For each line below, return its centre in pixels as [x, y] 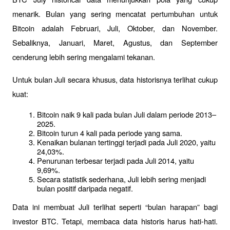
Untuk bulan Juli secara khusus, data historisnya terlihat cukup [115, 80]
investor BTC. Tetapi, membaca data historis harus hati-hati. [115, 221]
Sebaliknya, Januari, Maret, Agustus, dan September [115, 43]
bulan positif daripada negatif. [85, 188]
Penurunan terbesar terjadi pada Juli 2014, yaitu [116, 161]
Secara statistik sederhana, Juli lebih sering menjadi [121, 179]
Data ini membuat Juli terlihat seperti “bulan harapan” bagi [115, 206]
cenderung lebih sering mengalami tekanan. [84, 57]
